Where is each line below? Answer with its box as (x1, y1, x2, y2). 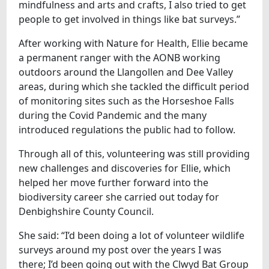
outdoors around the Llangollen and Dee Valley (19, 65, 234, 79)
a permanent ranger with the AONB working (19, 50, 221, 64)
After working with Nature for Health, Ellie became (19, 36, 249, 50)
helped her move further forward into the (19, 175, 209, 189)
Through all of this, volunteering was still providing (19, 147, 250, 160)
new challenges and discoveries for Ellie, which (19, 161, 231, 175)
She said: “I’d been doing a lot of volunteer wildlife (19, 228, 245, 242)
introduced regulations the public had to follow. (19, 122, 236, 136)
